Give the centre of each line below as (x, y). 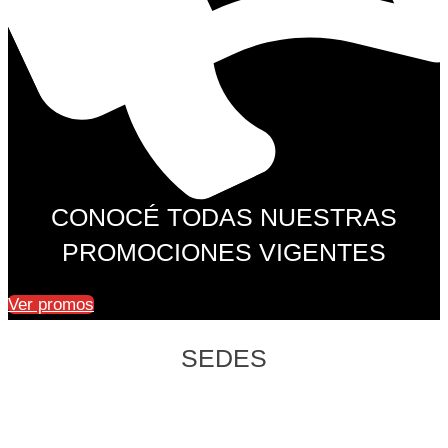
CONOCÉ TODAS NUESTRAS (224, 216)
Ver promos (51, 305)
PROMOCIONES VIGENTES (224, 251)
